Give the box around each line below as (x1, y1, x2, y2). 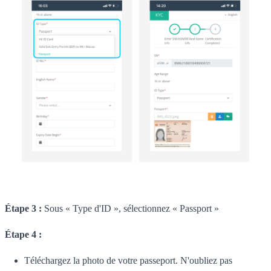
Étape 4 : (5, 229, 42, 240)
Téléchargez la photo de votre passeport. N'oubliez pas (24, 255, 232, 266)
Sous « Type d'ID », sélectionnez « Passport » (42, 203, 219, 214)
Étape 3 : (5, 203, 42, 214)
